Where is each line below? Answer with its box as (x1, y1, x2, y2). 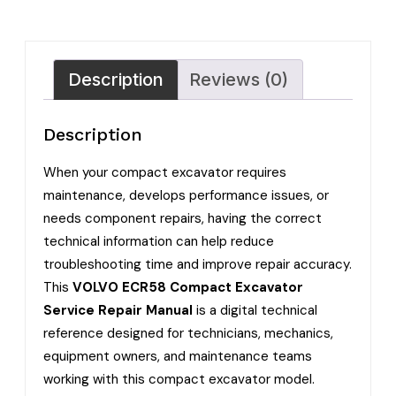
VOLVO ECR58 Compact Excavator (72, 278, 303, 296)
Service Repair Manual (43, 301, 193, 319)
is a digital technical (193, 301, 317, 319)
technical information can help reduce (43, 232, 274, 250)
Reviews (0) (189, 69, 288, 91)
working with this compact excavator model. (43, 369, 315, 388)
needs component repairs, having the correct (43, 209, 322, 227)
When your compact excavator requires (43, 163, 286, 181)
